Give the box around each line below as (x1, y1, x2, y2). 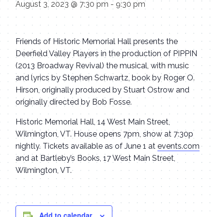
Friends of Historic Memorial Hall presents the (15, 37, 178, 46)
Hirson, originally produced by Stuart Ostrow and (15, 85, 189, 94)
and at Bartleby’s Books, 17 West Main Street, (15, 154, 175, 163)
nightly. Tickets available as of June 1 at (15, 141, 157, 151)
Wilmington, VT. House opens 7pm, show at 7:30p (15, 129, 193, 139)
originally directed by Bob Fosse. (15, 97, 132, 107)
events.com (157, 141, 200, 151)
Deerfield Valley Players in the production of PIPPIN (15, 49, 197, 58)
